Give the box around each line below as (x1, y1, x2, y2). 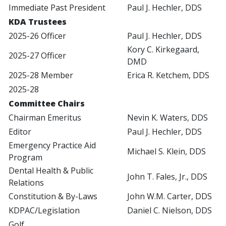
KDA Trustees (9, 16, 67, 28)
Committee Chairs (9, 98, 85, 109)
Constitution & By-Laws (9, 191, 97, 202)
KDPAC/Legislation (9, 205, 80, 216)
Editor (9, 126, 31, 138)
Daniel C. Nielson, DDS (127, 205, 212, 216)
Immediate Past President (9, 2, 105, 14)
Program (9, 152, 42, 163)
